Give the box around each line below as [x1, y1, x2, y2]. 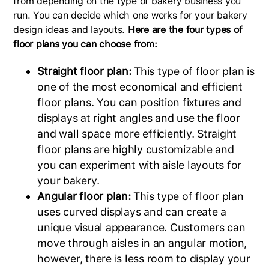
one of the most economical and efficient [37, 80, 243, 93]
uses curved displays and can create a [37, 205, 227, 218]
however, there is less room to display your [37, 252, 250, 265]
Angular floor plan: [37, 189, 131, 202]
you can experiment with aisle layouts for [37, 158, 242, 171]
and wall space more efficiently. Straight [37, 127, 237, 140]
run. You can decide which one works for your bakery [13, 9, 247, 21]
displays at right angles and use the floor [37, 111, 240, 124]
